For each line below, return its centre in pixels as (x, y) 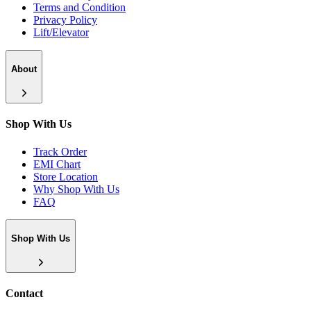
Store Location (66, 176)
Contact (24, 294)
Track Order (60, 151)
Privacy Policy (65, 19)
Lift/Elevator (61, 32)
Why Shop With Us (76, 189)
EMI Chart (57, 164)
